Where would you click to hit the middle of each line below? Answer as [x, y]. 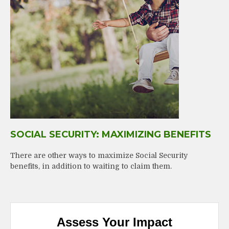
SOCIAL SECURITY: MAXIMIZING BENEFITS [111, 134]
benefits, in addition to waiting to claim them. [91, 166]
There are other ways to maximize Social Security [99, 155]
